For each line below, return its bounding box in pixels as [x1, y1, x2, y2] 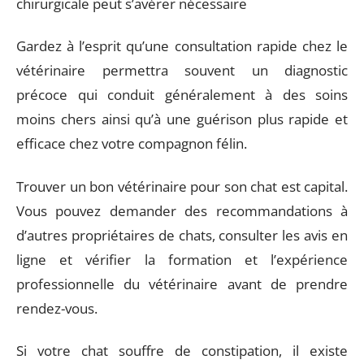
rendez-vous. [16, 298, 97, 318]
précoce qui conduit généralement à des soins [16, 85, 348, 104]
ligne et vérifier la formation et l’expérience [16, 249, 348, 269]
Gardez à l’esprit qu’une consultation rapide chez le [16, 37, 348, 55]
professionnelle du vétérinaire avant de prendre [16, 274, 348, 293]
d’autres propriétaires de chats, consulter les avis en [16, 225, 348, 245]
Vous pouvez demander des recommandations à [16, 201, 348, 220]
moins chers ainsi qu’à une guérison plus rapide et [16, 110, 348, 128]
